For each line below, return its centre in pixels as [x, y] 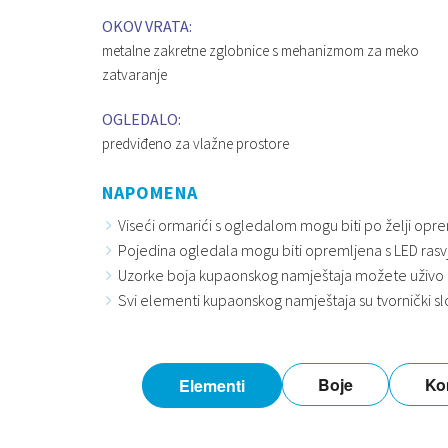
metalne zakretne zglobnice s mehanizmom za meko [260, 51]
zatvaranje [134, 75]
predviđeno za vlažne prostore [195, 144]
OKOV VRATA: [147, 26]
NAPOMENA [150, 192]
